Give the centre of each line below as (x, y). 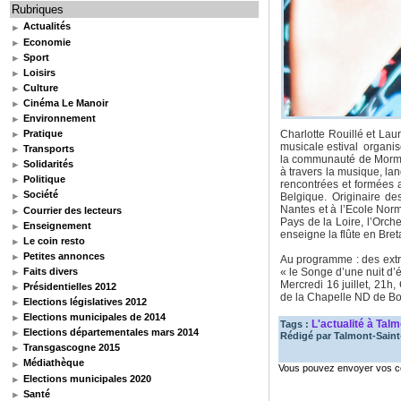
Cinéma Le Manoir (65, 102)
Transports (48, 149)
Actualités (46, 26)
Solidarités (47, 164)
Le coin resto (53, 240)
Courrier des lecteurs (72, 210)
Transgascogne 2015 (71, 348)
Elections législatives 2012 (84, 302)
